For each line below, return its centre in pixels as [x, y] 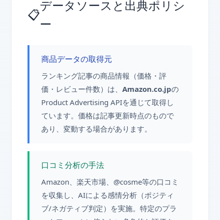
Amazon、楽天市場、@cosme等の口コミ [110, 182]
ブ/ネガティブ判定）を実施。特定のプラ [109, 208]
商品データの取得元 [77, 59]
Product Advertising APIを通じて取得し [108, 102]
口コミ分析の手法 [73, 165]
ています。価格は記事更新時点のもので [108, 115]
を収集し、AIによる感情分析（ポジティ [108, 195]
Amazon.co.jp [147, 89]
